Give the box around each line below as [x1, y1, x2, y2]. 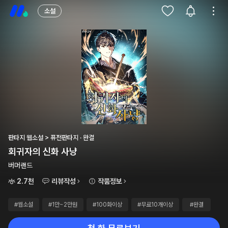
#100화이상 [93, 201, 122, 208]
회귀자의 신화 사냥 [8, 146, 77, 157]
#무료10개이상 [137, 201, 173, 208]
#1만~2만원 [48, 201, 77, 208]
